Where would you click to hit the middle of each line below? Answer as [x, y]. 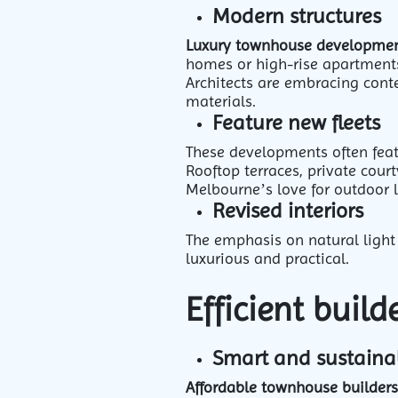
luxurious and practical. [267, 258]
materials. [221, 101]
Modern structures [297, 16]
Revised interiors [291, 211]
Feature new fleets [296, 123]
